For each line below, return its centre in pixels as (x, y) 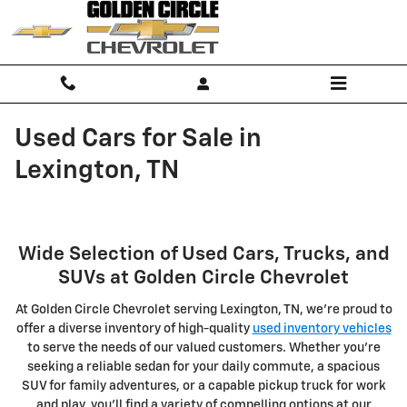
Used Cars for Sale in (138, 139)
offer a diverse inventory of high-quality (134, 328)
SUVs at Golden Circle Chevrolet (203, 278)
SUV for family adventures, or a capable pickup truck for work (203, 386)
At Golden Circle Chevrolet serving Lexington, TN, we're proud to (203, 309)
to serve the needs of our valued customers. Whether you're (203, 347)
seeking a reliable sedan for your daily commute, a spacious (203, 367)
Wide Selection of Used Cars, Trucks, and (203, 255)
